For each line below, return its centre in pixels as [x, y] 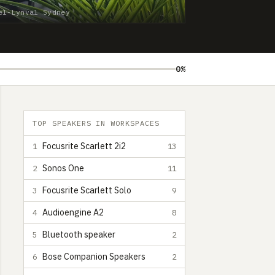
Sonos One [63, 168]
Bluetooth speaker [79, 234]
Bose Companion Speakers [94, 257]
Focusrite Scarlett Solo [87, 190]
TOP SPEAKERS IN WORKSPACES [96, 123]
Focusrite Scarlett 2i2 [84, 146]
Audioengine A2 [73, 212]
